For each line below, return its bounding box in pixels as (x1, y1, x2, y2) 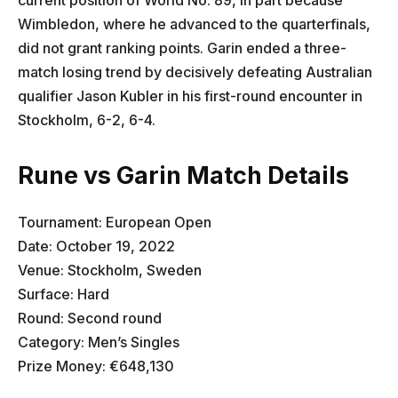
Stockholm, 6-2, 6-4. (18, 110, 155, 129)
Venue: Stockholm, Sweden (18, 260, 202, 279)
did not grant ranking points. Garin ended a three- (18, 38, 346, 57)
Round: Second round (18, 308, 162, 327)
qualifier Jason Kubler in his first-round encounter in (18, 86, 362, 105)
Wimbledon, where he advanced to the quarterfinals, (18, 14, 370, 33)
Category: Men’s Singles (18, 332, 179, 351)
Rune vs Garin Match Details (18, 160, 349, 190)
